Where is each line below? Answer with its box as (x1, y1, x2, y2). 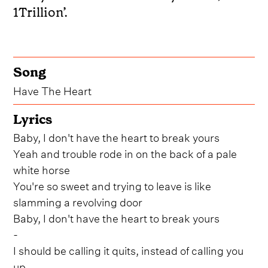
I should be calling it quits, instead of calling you (13, 240, 244, 258)
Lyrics (13, 110, 53, 128)
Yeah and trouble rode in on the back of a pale (13, 143, 237, 161)
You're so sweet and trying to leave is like (13, 175, 212, 193)
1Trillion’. (13, 3, 68, 21)
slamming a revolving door (13, 191, 143, 209)
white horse (13, 159, 71, 177)
